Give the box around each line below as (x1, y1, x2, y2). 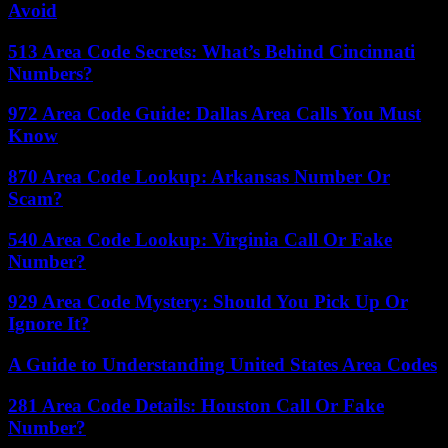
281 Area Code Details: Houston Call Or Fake (8, 394, 384, 416)
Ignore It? (8, 313, 90, 335)
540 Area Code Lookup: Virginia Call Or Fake (8, 228, 392, 250)
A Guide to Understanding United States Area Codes (8, 354, 437, 376)
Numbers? (8, 62, 93, 84)
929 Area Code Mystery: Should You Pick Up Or (8, 291, 408, 313)
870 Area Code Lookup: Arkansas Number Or (8, 166, 390, 187)
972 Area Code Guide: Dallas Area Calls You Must (8, 103, 421, 125)
